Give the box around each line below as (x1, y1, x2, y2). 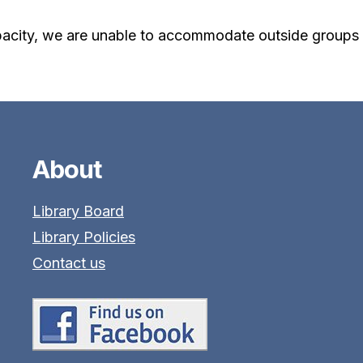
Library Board (32, 202, 124, 220)
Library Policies (32, 228, 135, 246)
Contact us (32, 254, 105, 271)
